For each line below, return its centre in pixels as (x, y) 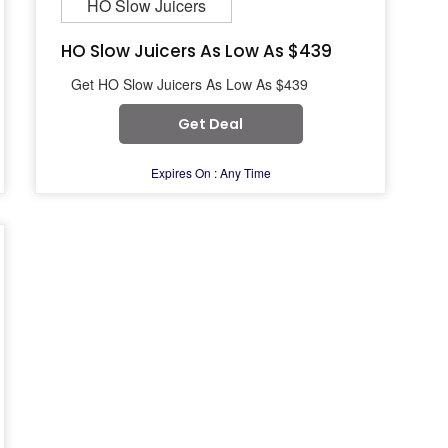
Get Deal (210, 124)
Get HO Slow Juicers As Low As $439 (189, 84)
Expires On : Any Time (210, 172)
